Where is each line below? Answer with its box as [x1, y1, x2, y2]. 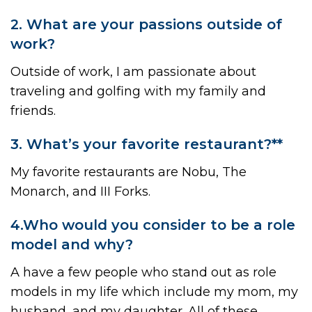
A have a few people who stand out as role [10, 264, 276, 280]
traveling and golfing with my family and [10, 83, 266, 99]
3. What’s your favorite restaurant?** [10, 135, 283, 153]
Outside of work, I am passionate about [10, 63, 256, 79]
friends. [10, 102, 56, 118]
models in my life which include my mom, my [10, 283, 298, 299]
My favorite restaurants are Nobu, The [10, 164, 247, 180]
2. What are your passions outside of [10, 15, 282, 33]
